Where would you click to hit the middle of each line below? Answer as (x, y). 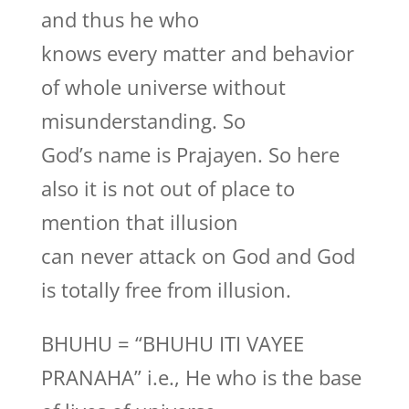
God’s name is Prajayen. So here (190, 154)
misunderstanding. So (143, 121)
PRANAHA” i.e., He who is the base (201, 377)
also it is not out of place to (168, 188)
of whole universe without (163, 87)
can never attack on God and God (198, 256)
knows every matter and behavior (197, 53)
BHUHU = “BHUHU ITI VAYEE (172, 343)
